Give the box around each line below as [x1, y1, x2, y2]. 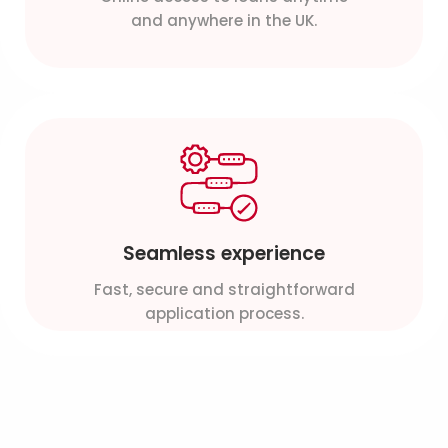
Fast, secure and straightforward [93, 279, 355, 301]
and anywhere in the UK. [131, 10, 317, 32]
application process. [144, 303, 304, 325]
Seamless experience [123, 240, 325, 268]
